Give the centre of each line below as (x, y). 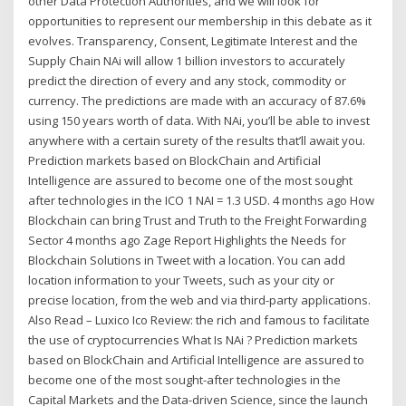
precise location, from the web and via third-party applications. (200, 300)
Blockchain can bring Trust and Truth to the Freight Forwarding (198, 221)
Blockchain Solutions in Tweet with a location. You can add (187, 261)
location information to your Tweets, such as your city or (182, 280)
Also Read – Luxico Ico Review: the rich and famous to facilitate (199, 320)
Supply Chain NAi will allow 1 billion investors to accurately (187, 61)
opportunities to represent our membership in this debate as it (200, 21)
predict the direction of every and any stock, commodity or (188, 81)
